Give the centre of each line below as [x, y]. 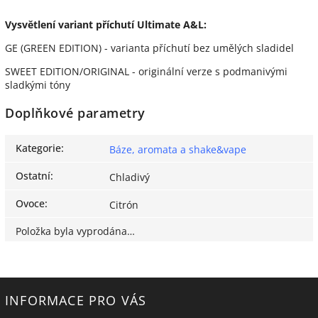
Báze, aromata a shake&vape [178, 150]
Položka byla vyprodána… [75, 231]
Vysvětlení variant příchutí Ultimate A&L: [106, 24]
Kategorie [38, 148]
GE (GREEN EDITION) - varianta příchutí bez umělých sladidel [149, 48]
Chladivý [130, 177]
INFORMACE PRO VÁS [76, 301]
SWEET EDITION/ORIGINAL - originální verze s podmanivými [146, 71]
